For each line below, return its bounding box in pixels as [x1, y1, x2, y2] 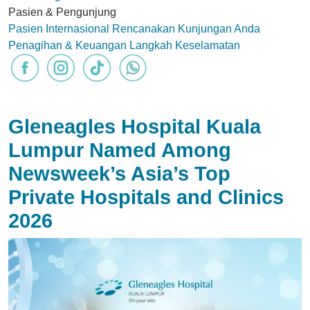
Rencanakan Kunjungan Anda [112, 23, 260, 35]
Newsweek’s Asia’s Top [8, 163, 230, 185]
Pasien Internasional [8, 23, 109, 35]
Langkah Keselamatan [129, 39, 240, 51]
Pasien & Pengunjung [8, 6, 116, 18]
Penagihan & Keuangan [8, 39, 127, 51]
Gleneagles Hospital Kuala [8, 116, 261, 138]
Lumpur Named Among [8, 139, 231, 161]
